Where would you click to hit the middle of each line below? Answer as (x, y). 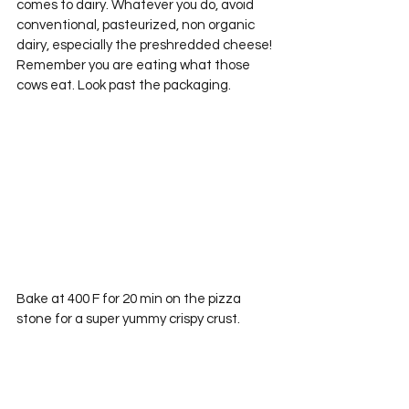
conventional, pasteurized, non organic (137, 25)
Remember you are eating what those (135, 65)
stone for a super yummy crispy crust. (128, 319)
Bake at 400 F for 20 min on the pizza (130, 299)
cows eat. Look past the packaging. (124, 85)
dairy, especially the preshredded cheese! (146, 45)
